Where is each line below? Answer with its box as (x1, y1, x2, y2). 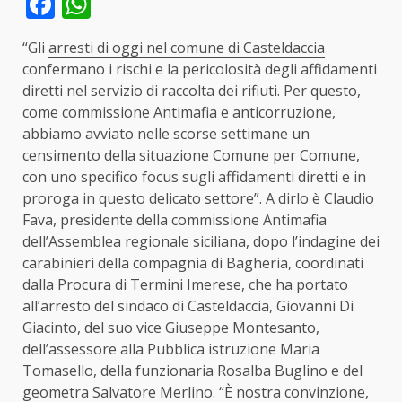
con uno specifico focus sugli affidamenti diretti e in (22, 167, 366, 187)
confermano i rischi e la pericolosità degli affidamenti (22, 59, 377, 79)
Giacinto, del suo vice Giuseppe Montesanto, (22, 318, 319, 337)
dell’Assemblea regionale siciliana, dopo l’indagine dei (22, 232, 380, 251)
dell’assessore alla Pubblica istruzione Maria (22, 339, 319, 359)
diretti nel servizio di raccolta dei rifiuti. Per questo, (22, 81, 361, 100)
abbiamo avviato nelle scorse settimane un (22, 124, 310, 144)
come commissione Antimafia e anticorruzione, (22, 102, 336, 122)
